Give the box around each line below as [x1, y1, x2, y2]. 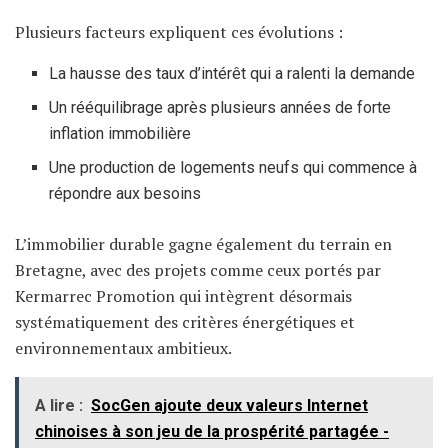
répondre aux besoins [49, 184, 202, 204]
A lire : [35, 396, 83, 416]
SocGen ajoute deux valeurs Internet [91, 396, 368, 416]
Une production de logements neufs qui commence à [49, 158, 418, 178]
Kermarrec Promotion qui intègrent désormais [15, 285, 352, 308]
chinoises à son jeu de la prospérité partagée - [35, 422, 389, 442]
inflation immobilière [49, 124, 192, 144]
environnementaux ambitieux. [15, 337, 232, 360]
